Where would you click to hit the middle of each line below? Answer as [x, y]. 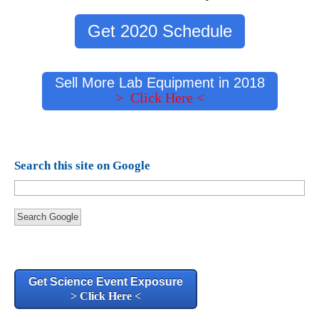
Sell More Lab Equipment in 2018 [159, 83]
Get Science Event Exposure [106, 282]
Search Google [48, 217]
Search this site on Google [82, 166]
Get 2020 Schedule [159, 31]
